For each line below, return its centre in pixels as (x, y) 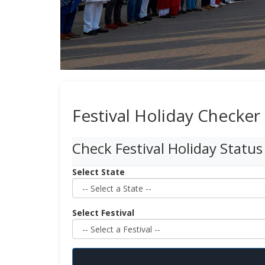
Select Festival (103, 213)
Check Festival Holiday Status (167, 148)
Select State (98, 172)
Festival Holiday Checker (166, 116)
